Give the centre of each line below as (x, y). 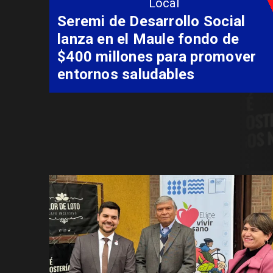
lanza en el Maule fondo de (148, 39)
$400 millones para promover (157, 56)
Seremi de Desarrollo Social (151, 21)
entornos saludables (126, 74)
